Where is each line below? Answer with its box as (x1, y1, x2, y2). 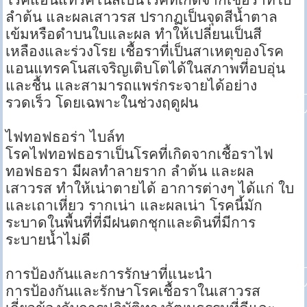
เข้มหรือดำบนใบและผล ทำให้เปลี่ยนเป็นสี (5, 26, 262, 42)
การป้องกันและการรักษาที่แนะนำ (5, 266, 213, 282)
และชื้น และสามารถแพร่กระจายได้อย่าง (5, 77, 258, 94)
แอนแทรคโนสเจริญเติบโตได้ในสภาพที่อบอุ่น (5, 60, 286, 77)
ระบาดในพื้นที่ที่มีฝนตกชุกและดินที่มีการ (5, 214, 256, 231)
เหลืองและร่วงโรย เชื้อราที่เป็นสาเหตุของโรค (5, 43, 284, 60)
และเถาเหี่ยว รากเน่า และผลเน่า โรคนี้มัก (5, 197, 263, 214)
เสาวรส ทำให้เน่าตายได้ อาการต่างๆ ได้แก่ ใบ (5, 180, 295, 197)
